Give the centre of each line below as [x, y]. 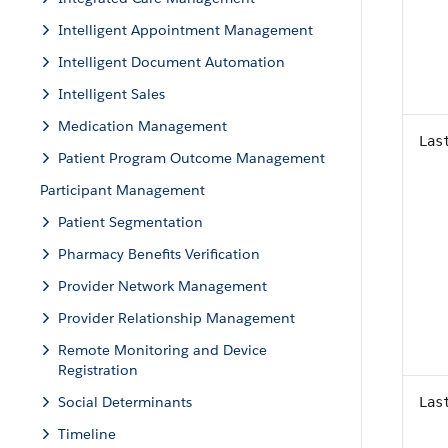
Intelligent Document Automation [171, 62]
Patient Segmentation [130, 222]
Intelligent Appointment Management [185, 30]
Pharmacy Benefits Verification [159, 254]
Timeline [87, 434]
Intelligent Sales [111, 94]
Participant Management [122, 190]
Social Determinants [125, 402]
